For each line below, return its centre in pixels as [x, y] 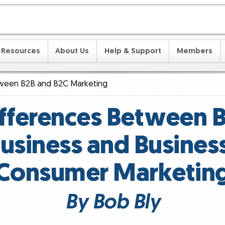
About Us [72, 51]
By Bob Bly [113, 202]
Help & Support [133, 51]
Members [194, 51]
